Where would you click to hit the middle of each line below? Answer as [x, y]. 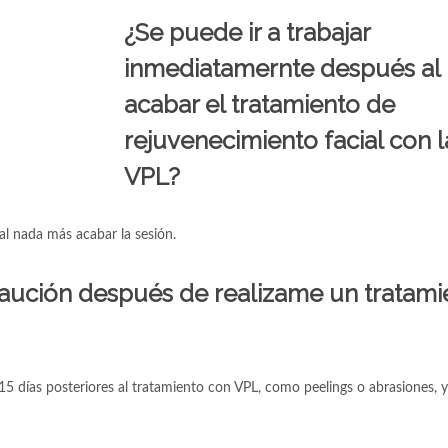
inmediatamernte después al [282, 68]
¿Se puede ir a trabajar [247, 32]
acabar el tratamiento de [259, 104]
